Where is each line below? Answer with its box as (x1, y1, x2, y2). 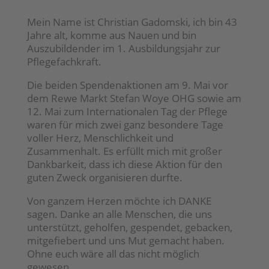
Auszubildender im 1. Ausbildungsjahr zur (26, 41, 220, 56)
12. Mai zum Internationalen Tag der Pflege (26, 104, 228, 119)
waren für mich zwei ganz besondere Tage (26, 118, 223, 132)
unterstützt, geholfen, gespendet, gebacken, (26, 220, 232, 235)
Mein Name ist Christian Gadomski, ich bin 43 (26, 15, 237, 29)
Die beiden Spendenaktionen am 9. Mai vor (26, 78, 228, 92)
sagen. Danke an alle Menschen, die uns (26, 207, 212, 222)
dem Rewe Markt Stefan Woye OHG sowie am (26, 91, 241, 106)
